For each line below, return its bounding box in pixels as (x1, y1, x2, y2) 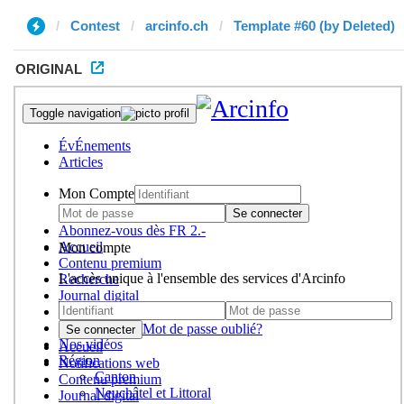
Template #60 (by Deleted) (234, 18, 395, 33)
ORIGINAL (15, 61, 82, 77)
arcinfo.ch (145, 18, 208, 33)
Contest (70, 18, 120, 33)
